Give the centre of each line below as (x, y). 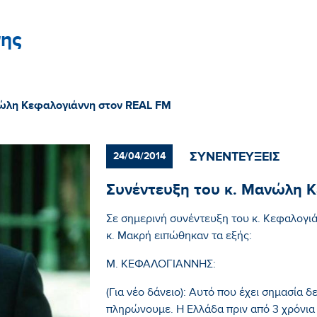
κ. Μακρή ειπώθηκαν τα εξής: (180, 237)
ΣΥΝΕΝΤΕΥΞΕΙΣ (235, 157)
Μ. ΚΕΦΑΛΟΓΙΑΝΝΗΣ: (161, 266)
